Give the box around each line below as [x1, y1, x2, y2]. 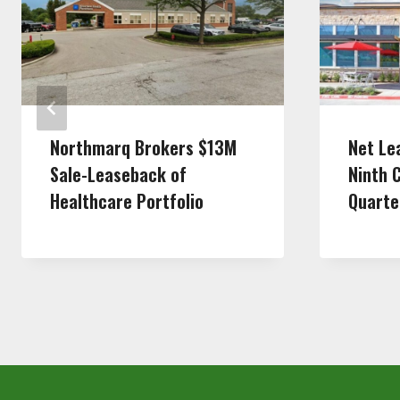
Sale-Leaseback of [50, 161, 187, 188]
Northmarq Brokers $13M [50, 134, 237, 162]
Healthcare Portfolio [50, 187, 204, 215]
